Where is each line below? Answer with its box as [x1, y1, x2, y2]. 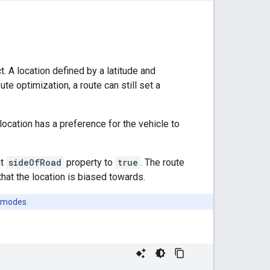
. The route [140, 156, 184, 168]
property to [64, 156, 115, 168]
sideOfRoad [8, 156, 61, 168]
